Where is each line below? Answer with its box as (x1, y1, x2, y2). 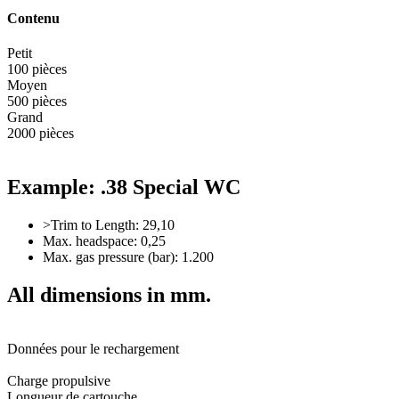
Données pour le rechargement (7, 341, 179, 357)
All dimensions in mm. (7, 283, 211, 307)
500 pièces (7, 94, 67, 110)
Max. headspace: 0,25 (43, 233, 166, 249)
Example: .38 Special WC (7, 175, 240, 199)
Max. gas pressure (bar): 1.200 (43, 249, 214, 265)
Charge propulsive (7, 373, 110, 389)
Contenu (7, 11, 60, 27)
